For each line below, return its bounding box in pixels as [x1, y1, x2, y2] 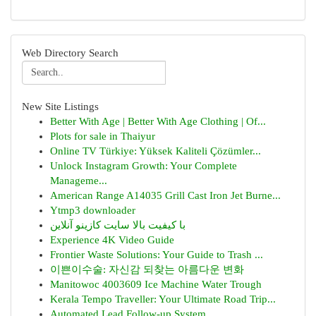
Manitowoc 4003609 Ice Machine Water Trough [50, 279, 262, 290]
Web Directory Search [22, 47, 119, 59]
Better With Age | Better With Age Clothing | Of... [50, 116, 266, 127]
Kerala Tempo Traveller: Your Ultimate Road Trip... [50, 293, 276, 305]
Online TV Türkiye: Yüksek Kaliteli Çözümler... [50, 145, 261, 157]
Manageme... [50, 175, 107, 186]
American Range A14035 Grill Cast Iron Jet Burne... [50, 190, 281, 201]
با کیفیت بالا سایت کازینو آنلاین [50, 219, 186, 231]
